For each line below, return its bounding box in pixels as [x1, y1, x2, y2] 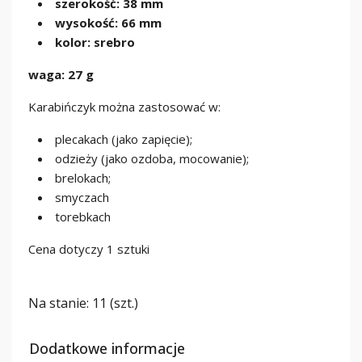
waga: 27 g [28, 66, 94, 82]
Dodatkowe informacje [29, 339, 185, 358]
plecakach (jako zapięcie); [55, 131, 192, 147]
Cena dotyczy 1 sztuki [28, 241, 149, 257]
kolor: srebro [55, 34, 135, 50]
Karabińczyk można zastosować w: [28, 99, 221, 115]
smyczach [55, 189, 109, 205]
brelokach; [55, 170, 111, 186]
